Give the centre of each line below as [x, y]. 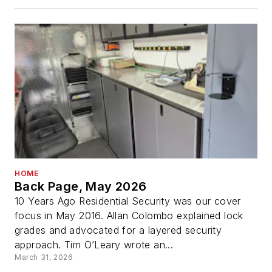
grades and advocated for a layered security [118, 230]
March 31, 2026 [44, 257]
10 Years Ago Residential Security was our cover [128, 201]
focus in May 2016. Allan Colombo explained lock [129, 216]
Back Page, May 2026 [81, 187]
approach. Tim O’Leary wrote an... [94, 245]
